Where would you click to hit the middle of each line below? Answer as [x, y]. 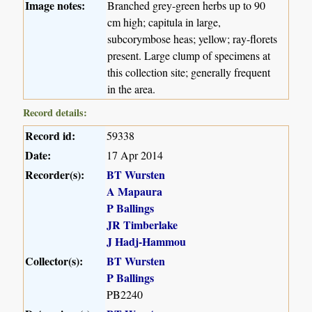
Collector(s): [54, 260]
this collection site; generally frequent [189, 72]
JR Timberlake [142, 224]
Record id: [50, 135]
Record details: [55, 112]
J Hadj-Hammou [147, 241]
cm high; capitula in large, [164, 22]
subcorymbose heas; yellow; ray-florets [193, 38]
